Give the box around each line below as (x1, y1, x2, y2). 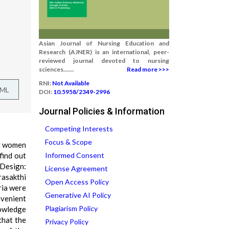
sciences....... (39, 65, 74, 73)
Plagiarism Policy (45, 204, 98, 213)
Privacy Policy (45, 217, 88, 226)
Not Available (52, 79, 89, 87)
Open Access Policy (45, 177, 109, 186)
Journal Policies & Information (39, 106, 165, 117)
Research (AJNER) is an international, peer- (39, 48, 169, 56)
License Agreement (45, 164, 108, 173)
